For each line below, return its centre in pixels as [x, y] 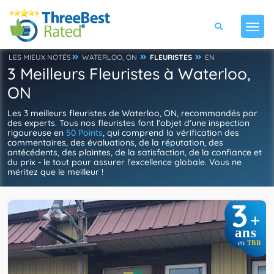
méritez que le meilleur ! [55, 172]
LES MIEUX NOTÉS [40, 57]
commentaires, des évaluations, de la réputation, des [115, 143]
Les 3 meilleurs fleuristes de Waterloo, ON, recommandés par [132, 113]
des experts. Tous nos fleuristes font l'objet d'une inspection [128, 123]
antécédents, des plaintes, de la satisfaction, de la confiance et [135, 152]
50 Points [84, 133]
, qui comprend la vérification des [171, 133]
